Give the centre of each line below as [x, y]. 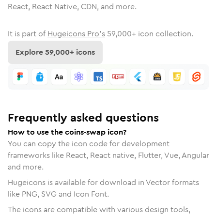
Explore [30, 52]
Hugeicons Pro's [76, 34]
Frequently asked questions [83, 117]
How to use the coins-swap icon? [67, 132]
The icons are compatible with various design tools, [99, 209]
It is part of [27, 34]
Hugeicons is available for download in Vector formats [103, 182]
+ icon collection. [163, 34]
